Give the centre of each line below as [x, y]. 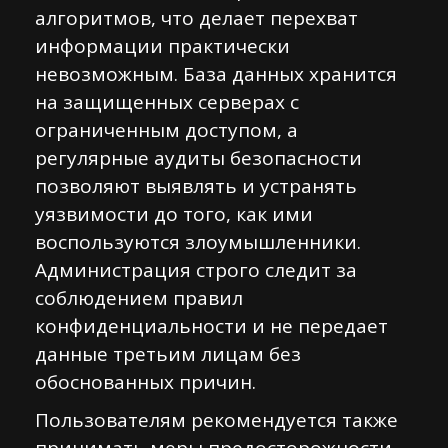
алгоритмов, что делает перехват [196, 18]
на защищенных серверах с [167, 102]
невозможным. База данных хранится [216, 74]
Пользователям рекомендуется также [216, 420]
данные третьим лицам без [168, 354]
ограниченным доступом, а [166, 130]
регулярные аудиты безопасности [198, 158]
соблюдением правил [139, 298]
